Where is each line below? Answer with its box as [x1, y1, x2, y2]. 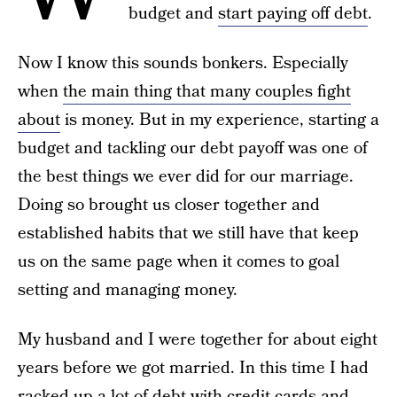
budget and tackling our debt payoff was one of [18, 136, 368, 160]
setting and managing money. [18, 278, 237, 302]
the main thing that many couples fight [63, 80, 351, 104]
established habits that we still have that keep [18, 222, 359, 245]
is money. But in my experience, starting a [60, 108, 379, 132]
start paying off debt [218, 2, 368, 26]
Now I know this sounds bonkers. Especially [18, 51, 348, 75]
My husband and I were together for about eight [18, 328, 378, 352]
